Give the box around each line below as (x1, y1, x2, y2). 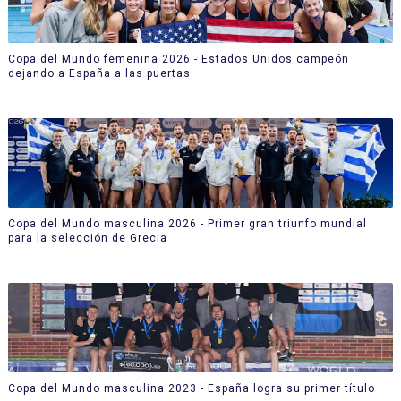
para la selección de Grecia (7, 231, 167, 244)
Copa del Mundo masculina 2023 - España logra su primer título (7, 381, 375, 395)
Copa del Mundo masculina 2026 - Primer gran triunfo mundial (7, 217, 367, 230)
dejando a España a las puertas (7, 66, 191, 80)
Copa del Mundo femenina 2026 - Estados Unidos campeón (7, 52, 349, 65)
